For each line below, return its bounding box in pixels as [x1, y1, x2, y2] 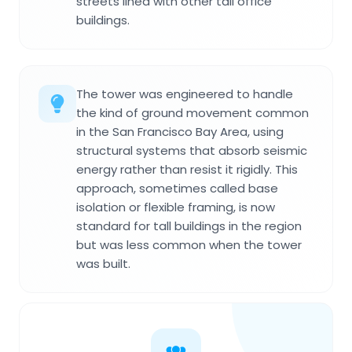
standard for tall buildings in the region [76, 217, 302, 234]
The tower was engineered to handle [76, 85, 293, 102]
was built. [76, 255, 130, 272]
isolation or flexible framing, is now [76, 198, 275, 215]
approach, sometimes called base [76, 179, 278, 196]
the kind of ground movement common [76, 104, 309, 121]
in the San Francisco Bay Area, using [76, 123, 284, 140]
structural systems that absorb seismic [76, 141, 307, 159]
